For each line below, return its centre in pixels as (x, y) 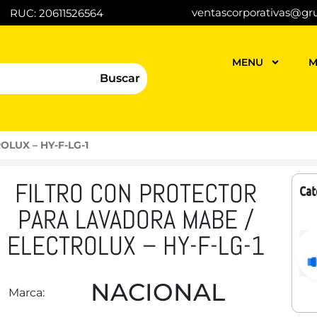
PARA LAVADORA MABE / (136, 220)
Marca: (26, 293)
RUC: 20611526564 (56, 13)
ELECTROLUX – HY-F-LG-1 (136, 246)
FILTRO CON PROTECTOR (136, 194)
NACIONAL (157, 292)
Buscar (120, 78)
